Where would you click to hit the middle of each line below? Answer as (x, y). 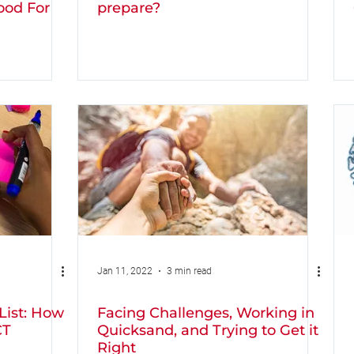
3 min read (189, 271)
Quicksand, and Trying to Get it (208, 330)
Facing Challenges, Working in (206, 313)
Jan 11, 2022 (125, 271)
